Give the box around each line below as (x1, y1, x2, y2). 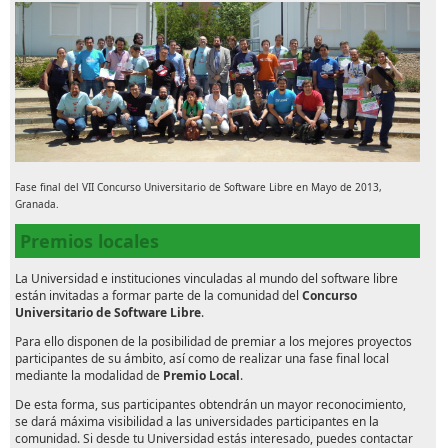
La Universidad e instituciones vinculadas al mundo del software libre (15, 270, 398, 288)
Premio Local (163, 367, 240, 385)
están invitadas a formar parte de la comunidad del (15, 287, 302, 305)
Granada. (15, 197, 59, 212)
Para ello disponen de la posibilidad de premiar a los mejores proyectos (15, 333, 412, 351)
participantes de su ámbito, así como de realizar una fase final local (15, 350, 389, 368)
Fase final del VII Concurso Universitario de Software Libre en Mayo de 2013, (15, 180, 382, 195)
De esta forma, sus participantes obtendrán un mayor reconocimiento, (15, 396, 406, 414)
